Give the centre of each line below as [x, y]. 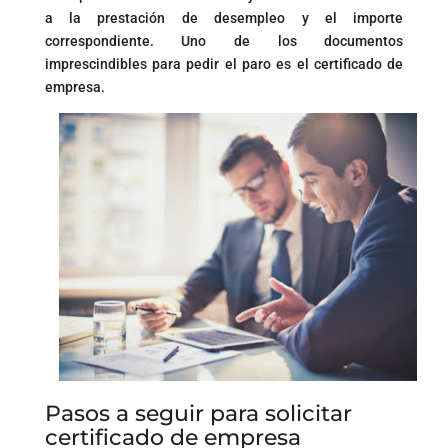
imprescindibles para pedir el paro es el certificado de [224, 63]
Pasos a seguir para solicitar [198, 414]
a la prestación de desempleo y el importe [224, 17]
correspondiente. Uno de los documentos [224, 40]
